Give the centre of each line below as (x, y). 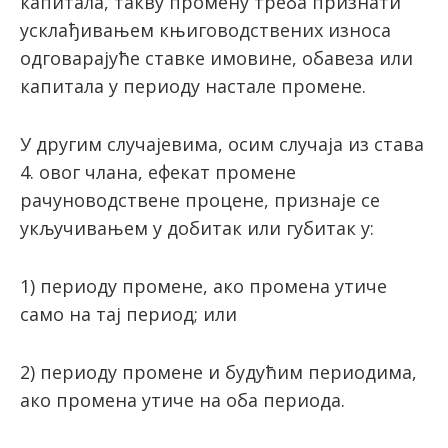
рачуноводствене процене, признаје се (200, 200)
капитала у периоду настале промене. (193, 86)
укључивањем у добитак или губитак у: (197, 228)
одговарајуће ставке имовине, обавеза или (216, 58)
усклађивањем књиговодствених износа (205, 30)
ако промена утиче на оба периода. (182, 400)
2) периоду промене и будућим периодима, (218, 372)
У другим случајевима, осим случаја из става (222, 144)
